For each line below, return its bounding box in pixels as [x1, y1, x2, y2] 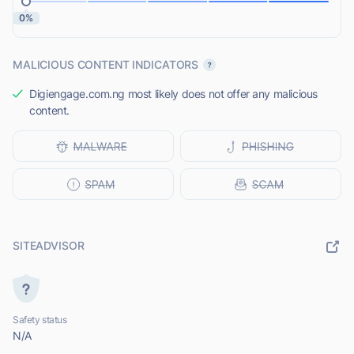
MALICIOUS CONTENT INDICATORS [13, 58, 199, 72]
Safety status [13, 314, 67, 326]
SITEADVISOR [13, 239, 85, 253]
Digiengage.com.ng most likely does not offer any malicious [29, 87, 318, 101]
